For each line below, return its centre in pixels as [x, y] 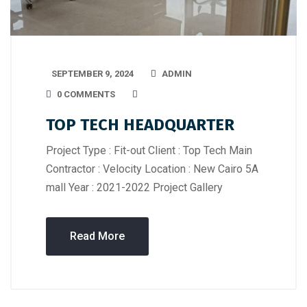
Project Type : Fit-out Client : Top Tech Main [149, 151]
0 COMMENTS [86, 95]
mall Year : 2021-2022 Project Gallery [134, 188]
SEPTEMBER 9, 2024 [93, 74]
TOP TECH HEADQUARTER [140, 125]
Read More [97, 236]
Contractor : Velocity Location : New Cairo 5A [152, 169]
